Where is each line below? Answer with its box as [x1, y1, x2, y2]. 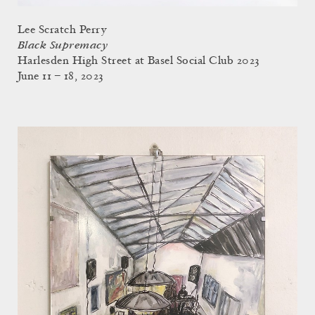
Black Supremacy [18, 39, 108, 52]
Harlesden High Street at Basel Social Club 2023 [18, 56, 259, 67]
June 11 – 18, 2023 [18, 71, 103, 83]
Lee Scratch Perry [18, 25, 107, 37]
